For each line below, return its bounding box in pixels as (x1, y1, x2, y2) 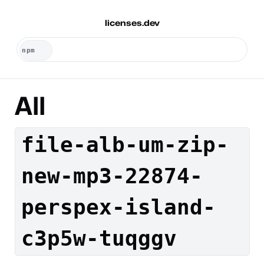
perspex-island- (21, 195, 216, 219)
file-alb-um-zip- (21, 133, 229, 157)
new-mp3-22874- (21, 164, 203, 188)
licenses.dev (104, 18, 160, 28)
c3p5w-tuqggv (21, 226, 177, 250)
